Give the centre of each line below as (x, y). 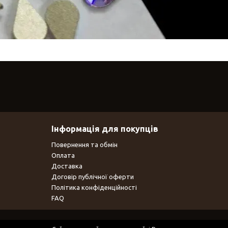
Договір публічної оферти (92, 176)
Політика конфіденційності (94, 187)
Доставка (67, 166)
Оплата (63, 155)
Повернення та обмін (84, 144)
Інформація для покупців (105, 129)
